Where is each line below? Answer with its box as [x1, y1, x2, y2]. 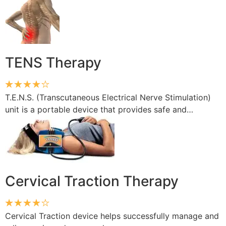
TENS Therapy [5, 53, 101, 71]
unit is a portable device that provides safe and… [5, 104, 193, 115]
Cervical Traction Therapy [5, 172, 179, 190]
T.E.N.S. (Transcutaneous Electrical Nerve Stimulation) [5, 92, 211, 102]
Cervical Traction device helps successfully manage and [5, 210, 219, 221]
